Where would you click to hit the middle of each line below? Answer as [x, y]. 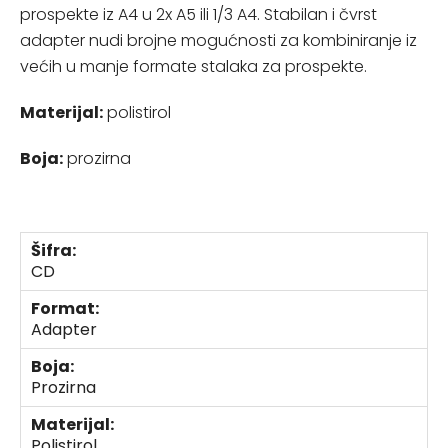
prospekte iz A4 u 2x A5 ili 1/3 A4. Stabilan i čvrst [198, 14]
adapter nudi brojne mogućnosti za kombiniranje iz [218, 40]
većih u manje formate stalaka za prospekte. [193, 66]
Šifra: [53, 250]
